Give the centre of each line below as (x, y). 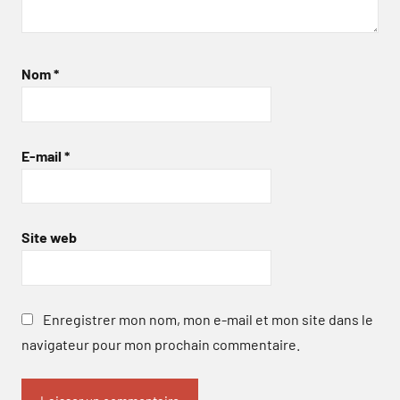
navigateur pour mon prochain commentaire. (161, 344)
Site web (49, 237)
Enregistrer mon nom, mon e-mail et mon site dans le (208, 319)
